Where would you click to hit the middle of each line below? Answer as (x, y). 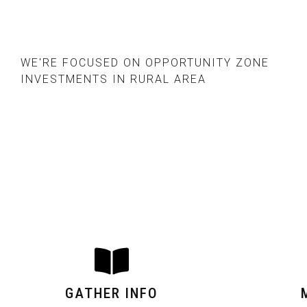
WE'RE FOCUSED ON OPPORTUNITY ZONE (145, 62)
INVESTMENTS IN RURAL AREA (113, 79)
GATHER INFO (111, 293)
